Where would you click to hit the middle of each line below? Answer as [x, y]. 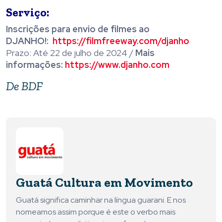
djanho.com [145, 65]
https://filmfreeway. [96, 41]
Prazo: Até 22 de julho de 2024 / [71, 53]
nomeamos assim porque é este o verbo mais [96, 212]
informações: [35, 65]
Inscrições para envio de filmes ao [78, 29]
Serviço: [28, 12]
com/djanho [164, 41]
